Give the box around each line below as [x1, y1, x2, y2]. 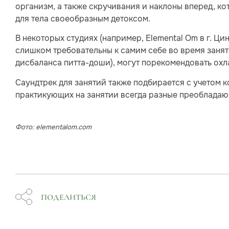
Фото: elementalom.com [15, 123, 91, 132]
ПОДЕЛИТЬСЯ [41, 192, 96, 203]
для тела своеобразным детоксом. [15, 13, 150, 25]
